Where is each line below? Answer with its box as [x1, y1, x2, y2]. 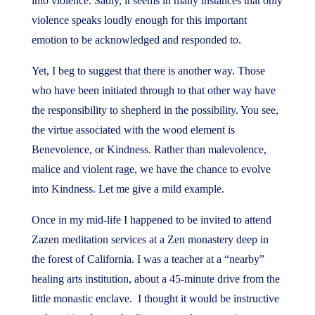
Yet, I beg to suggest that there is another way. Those [31, 65, 265, 77]
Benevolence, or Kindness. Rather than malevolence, [31, 143, 266, 155]
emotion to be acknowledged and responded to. [31, 34, 241, 46]
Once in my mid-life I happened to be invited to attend [31, 214, 271, 226]
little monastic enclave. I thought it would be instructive [31, 292, 279, 304]
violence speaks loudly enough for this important [31, 14, 247, 26]
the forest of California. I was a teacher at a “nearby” [31, 253, 264, 265]
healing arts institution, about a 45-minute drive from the [31, 273, 280, 285]
